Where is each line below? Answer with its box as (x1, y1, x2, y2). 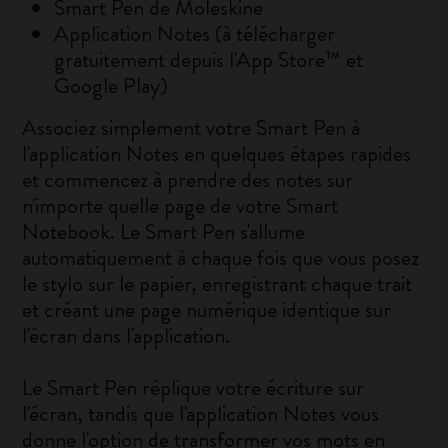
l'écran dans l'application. (22, 320, 231, 351)
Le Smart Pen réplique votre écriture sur (22, 372, 365, 403)
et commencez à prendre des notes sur (22, 164, 354, 195)
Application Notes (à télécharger (54, 18, 336, 49)
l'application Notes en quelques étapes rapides (22, 138, 412, 169)
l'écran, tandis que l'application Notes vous (22, 398, 380, 429)
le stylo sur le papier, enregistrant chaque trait (22, 268, 413, 299)
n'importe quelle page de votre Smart (22, 190, 339, 221)
